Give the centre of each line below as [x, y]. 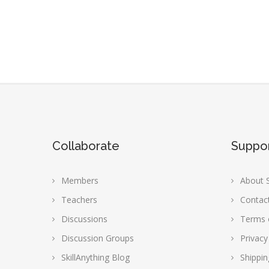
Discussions [84, 219]
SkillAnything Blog [95, 257]
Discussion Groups [98, 238]
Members [80, 180]
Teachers [79, 200]
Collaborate [86, 146]
